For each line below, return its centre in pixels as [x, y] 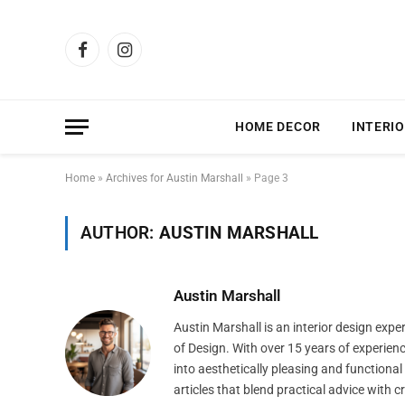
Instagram [153, 57]
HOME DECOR [278, 127]
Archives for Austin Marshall [174, 178]
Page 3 [271, 178]
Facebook [108, 57]
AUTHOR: [120, 233]
